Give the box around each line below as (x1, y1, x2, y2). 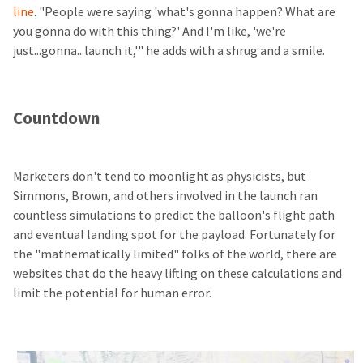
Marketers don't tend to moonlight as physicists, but (13, 168, 306, 186)
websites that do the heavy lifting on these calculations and (13, 265, 342, 283)
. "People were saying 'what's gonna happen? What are (34, 3, 335, 21)
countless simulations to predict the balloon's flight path (13, 207, 335, 224)
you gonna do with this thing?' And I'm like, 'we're (13, 23, 286, 41)
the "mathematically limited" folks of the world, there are (13, 246, 337, 263)
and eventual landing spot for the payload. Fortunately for (13, 226, 335, 244)
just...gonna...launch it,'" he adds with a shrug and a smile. (13, 42, 327, 60)
